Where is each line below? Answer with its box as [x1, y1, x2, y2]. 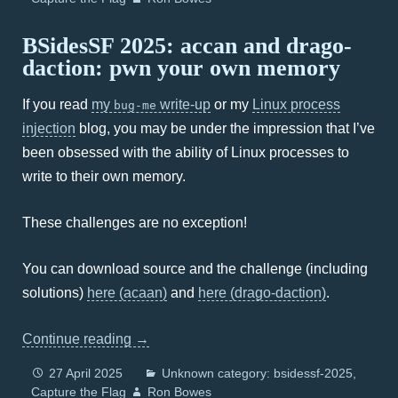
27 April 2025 [49, 366, 123, 380]
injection [22, 121, 76, 136]
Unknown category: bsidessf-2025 [162, 366, 353, 380]
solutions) [22, 285, 87, 300]
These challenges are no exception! [22, 215, 247, 230]
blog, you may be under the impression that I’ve [76, 121, 375, 136]
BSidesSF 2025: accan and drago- [22, 33, 352, 59]
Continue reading [22, 331, 135, 346]
